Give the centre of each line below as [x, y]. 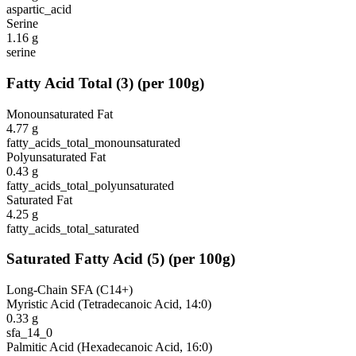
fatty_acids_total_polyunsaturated [90, 185]
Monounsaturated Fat [60, 114]
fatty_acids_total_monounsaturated [93, 142]
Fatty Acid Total [59, 83]
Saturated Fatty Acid [75, 259]
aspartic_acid [39, 10]
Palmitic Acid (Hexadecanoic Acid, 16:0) [109, 346]
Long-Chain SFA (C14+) [70, 289]
